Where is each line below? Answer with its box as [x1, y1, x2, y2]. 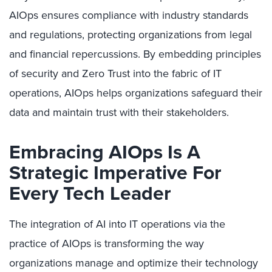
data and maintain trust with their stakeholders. [9, 104, 229, 120]
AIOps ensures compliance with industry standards [9, 7, 248, 23]
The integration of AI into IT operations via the [9, 216, 225, 232]
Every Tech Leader [9, 178, 171, 208]
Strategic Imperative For [9, 158, 222, 187]
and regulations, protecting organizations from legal [9, 27, 252, 42]
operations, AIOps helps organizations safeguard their [9, 85, 262, 101]
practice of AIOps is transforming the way [9, 236, 204, 251]
